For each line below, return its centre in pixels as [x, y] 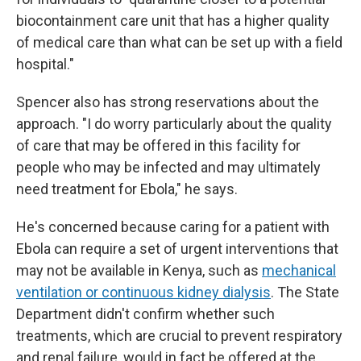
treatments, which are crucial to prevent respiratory [179, 336]
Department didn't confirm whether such [145, 314]
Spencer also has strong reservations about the [168, 102]
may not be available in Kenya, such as [139, 270]
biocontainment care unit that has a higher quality [173, 21]
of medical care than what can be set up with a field [179, 42]
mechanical [299, 270]
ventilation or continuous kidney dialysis [143, 292]
